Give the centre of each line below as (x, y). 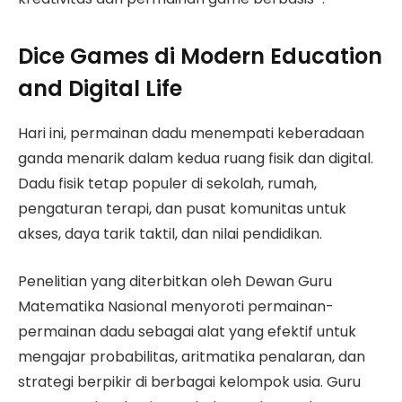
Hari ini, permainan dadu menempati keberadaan (191, 134)
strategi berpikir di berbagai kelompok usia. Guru (189, 382)
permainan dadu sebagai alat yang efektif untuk (187, 332)
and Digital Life (100, 89)
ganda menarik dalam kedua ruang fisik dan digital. (196, 159)
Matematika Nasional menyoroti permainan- (176, 307)
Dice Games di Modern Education (200, 57)
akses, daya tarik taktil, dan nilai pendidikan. (170, 234)
